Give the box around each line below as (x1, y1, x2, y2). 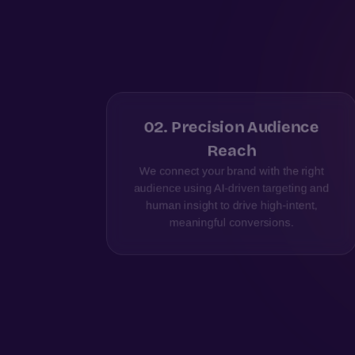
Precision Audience (171, 118, 319, 137)
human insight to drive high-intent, (146, 199, 317, 212)
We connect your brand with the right (139, 165, 324, 177)
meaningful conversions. (170, 216, 293, 229)
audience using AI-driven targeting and (134, 182, 329, 195)
